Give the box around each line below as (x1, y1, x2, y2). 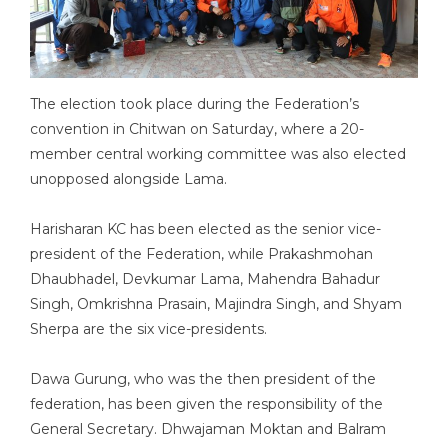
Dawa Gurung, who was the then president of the (30, 370, 376, 389)
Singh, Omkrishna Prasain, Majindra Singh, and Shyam (30, 295, 402, 314)
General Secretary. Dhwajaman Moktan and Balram (30, 420, 386, 439)
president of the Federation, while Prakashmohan (30, 245, 373, 264)
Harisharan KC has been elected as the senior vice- (30, 220, 381, 239)
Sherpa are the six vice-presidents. (30, 320, 267, 339)
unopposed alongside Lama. (30, 170, 227, 189)
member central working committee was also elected (30, 145, 406, 164)
